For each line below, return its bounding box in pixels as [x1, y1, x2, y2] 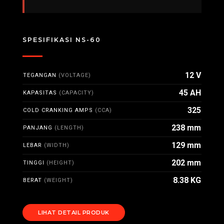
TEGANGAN [23, 72, 58, 78]
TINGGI [23, 159, 46, 166]
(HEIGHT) [46, 159, 74, 166]
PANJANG [23, 124, 54, 131]
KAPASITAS [23, 89, 59, 96]
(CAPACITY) [59, 89, 94, 96]
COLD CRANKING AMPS [23, 107, 95, 113]
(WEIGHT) [44, 177, 73, 183]
